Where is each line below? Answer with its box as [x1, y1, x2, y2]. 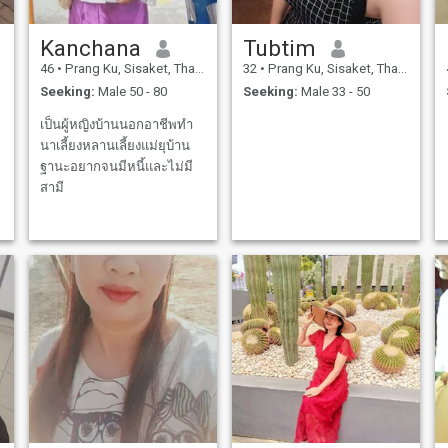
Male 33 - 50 [297, 83, 370, 99]
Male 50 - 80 [94, 83, 167, 99]
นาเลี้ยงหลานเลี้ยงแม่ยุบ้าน [39, 137, 190, 153]
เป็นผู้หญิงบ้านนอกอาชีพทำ [39, 116, 193, 132]
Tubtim [242, 35, 316, 62]
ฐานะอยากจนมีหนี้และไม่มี [39, 158, 193, 174]
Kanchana [39, 35, 141, 62]
